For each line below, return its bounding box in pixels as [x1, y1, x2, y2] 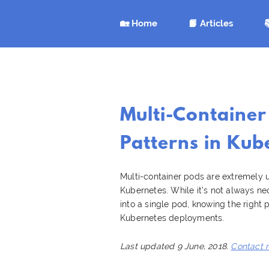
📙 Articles [189, 18, 233, 29]
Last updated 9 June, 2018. [120, 241, 231, 251]
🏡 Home [120, 18, 157, 29]
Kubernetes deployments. [120, 213, 225, 223]
